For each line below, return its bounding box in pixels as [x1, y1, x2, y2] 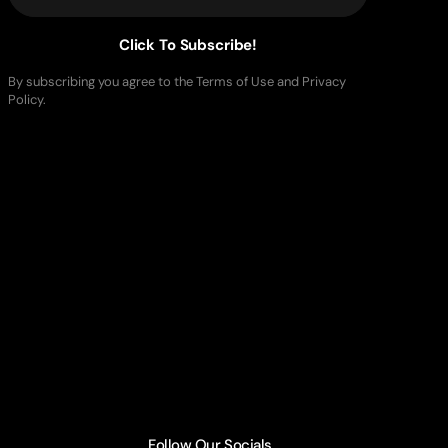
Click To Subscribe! [118, 35, 258, 55]
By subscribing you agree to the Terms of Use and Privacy [8, 73, 346, 90]
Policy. [8, 91, 46, 108]
